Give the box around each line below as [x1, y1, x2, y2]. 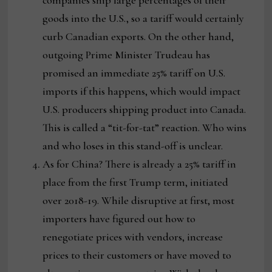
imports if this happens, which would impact [42, 84, 241, 98]
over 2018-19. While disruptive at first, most [42, 194, 235, 208]
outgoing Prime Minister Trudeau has [42, 48, 211, 62]
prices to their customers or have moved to [42, 248, 232, 262]
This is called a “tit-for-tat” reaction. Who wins [42, 121, 247, 135]
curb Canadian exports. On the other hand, [42, 30, 234, 44]
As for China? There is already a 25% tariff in [42, 157, 237, 171]
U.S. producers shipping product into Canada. [42, 103, 246, 117]
